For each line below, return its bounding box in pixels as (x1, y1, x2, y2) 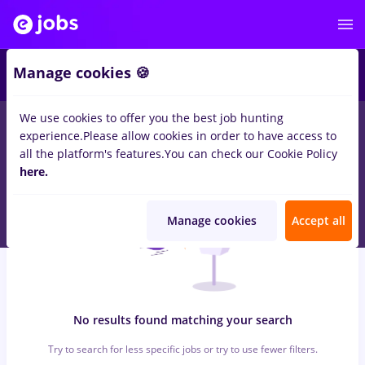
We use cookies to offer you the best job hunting (20, 110, 284, 125)
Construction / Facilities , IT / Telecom (55, 136, 267, 152)
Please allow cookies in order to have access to (83, 128, 336, 143)
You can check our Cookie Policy (165, 146, 337, 161)
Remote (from (273, 118, 353, 134)
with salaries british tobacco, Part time (39, 118, 262, 134)
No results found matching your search (73, 312, 292, 328)
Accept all (292, 213, 345, 228)
